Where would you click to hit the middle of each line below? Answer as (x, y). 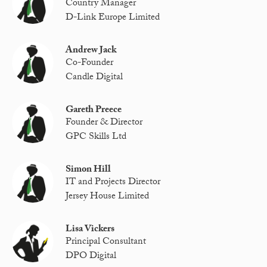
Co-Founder (90, 64)
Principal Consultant (106, 243)
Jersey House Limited (108, 197)
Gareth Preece (94, 111)
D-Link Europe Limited (113, 18)
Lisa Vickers (90, 230)
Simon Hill (89, 170)
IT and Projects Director (113, 183)
